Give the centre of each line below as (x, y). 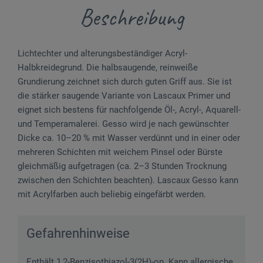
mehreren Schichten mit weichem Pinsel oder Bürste (120, 152)
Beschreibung (131, 17)
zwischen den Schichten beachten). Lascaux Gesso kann (128, 180)
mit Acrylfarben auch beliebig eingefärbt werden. (112, 194)
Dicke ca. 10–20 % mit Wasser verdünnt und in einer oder (129, 138)
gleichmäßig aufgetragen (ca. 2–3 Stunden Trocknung (122, 166)
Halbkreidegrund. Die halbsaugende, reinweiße (108, 67)
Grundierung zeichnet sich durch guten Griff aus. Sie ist (125, 81)
